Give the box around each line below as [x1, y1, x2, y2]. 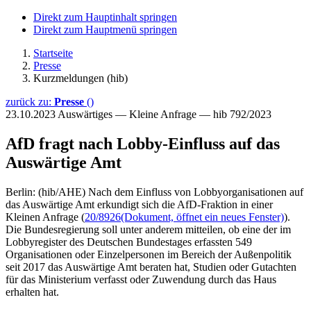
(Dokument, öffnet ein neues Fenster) [121, 210, 284, 223]
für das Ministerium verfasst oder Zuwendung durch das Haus [6, 273, 276, 285]
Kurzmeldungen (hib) [33, 72, 128, 84]
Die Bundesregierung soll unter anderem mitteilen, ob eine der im [6, 223, 291, 235]
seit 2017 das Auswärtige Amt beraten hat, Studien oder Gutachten [6, 260, 296, 273]
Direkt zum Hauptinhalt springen [33, 11, 177, 23]
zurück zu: [6, 96, 54, 108]
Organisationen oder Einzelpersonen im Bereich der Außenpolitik [6, 248, 292, 260]
